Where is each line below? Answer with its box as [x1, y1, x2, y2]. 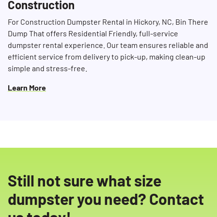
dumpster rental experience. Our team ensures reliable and [8, 40, 208, 50]
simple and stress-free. [8, 63, 87, 73]
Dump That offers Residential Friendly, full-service [8, 29, 178, 38]
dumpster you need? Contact [8, 189, 204, 208]
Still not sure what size [8, 171, 161, 190]
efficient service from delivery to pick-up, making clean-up [8, 52, 205, 62]
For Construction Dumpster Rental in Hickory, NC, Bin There [8, 17, 208, 27]
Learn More [8, 83, 46, 93]
